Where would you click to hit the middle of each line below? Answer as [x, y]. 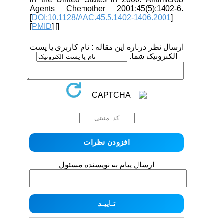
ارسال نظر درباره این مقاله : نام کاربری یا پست [112, 47]
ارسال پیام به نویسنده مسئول [112, 165]
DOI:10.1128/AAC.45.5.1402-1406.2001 [108, 17]
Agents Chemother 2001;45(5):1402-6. [112, 8]
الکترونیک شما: [158, 56]
